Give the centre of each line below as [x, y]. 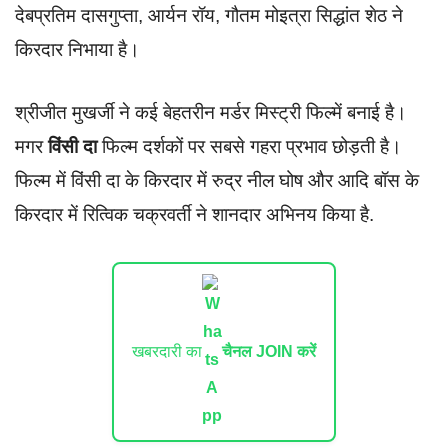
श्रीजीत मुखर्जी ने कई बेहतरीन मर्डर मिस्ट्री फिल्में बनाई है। [211, 112]
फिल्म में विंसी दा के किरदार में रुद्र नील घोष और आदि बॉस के [217, 180]
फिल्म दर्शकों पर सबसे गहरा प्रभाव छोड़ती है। [249, 146]
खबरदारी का [167, 351]
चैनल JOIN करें [269, 351]
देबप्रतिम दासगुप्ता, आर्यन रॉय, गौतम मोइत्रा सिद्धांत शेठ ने [209, 16]
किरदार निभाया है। [80, 50]
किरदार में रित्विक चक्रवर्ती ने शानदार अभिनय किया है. [197, 214]
